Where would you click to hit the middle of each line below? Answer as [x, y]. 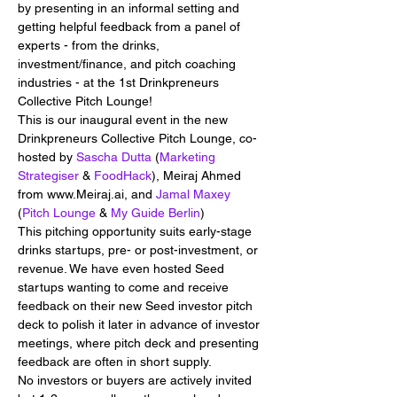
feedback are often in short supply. [115, 362]
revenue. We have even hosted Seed [123, 269]
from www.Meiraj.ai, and [87, 194]
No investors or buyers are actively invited [136, 380]
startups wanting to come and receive [125, 287]
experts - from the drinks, [90, 45]
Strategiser [48, 175]
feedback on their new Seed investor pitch [137, 306]
